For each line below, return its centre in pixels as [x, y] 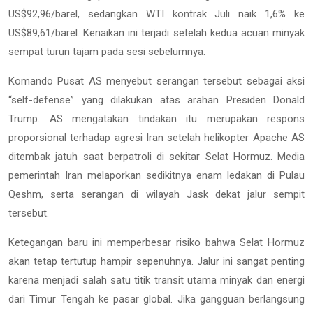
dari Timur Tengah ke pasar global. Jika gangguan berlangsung [156, 299]
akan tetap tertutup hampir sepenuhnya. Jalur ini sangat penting [156, 262]
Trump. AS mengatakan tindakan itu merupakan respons [156, 119]
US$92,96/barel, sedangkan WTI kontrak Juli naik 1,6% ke [156, 14]
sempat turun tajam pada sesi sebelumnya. [107, 52]
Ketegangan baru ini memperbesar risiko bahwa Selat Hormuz [156, 243]
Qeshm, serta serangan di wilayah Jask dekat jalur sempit [156, 195]
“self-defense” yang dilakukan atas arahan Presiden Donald [156, 100]
